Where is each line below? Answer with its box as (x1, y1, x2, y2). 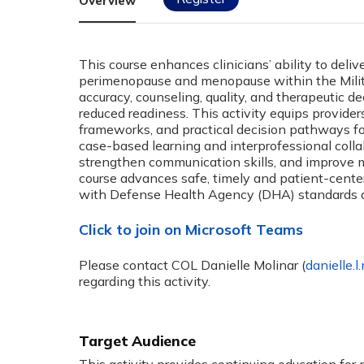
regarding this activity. (79, 273, 210, 290)
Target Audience (79, 331, 196, 349)
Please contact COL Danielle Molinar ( (79, 257, 305, 274)
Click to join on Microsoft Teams (79, 219, 303, 239)
